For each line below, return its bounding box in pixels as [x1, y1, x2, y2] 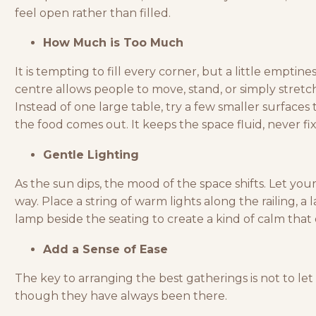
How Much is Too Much [43, 36, 183, 50]
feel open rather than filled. [15, 6, 171, 20]
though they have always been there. [15, 288, 227, 303]
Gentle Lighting [43, 147, 139, 162]
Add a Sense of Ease [43, 242, 168, 256]
